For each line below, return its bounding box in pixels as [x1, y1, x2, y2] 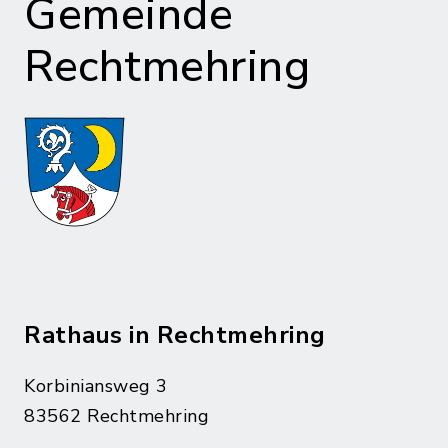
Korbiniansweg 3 [24, 374, 168, 398]
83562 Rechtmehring [24, 404, 209, 428]
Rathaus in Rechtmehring [24, 319, 326, 351]
